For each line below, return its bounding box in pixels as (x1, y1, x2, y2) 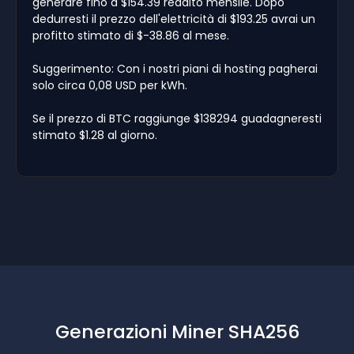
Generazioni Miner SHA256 (55, 318, 299, 345)
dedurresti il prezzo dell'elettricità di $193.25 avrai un (32, 10, 315, 27)
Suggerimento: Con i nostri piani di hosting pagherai (32, 60, 318, 77)
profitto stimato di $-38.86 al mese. (32, 27, 229, 43)
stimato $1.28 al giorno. (32, 126, 157, 143)
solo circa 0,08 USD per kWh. (32, 77, 187, 93)
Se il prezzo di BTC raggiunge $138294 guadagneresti (32, 110, 322, 126)
